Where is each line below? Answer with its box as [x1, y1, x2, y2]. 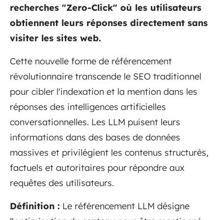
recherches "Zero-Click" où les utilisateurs [10, 2, 201, 14]
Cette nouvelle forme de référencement [10, 55, 172, 67]
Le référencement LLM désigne [62, 200, 190, 212]
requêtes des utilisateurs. [10, 177, 114, 189]
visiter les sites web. [10, 32, 101, 44]
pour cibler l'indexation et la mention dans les [10, 86, 197, 98]
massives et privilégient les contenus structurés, [10, 147, 208, 159]
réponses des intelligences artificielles [10, 101, 166, 113]
